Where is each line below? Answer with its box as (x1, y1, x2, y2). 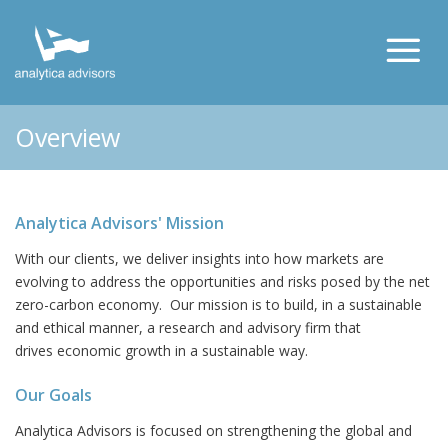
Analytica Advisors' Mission (15, 211, 224, 234)
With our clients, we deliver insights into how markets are (15, 248, 384, 268)
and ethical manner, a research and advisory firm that (15, 317, 361, 337)
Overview (15, 119, 120, 154)
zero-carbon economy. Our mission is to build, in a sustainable (15, 294, 422, 314)
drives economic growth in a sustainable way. (15, 340, 308, 360)
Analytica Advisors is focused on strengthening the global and (15, 420, 412, 440)
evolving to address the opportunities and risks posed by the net (15, 271, 430, 291)
